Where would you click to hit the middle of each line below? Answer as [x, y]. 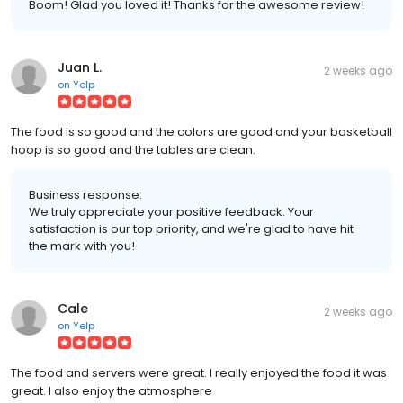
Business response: [85, 194]
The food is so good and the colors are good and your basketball [201, 131]
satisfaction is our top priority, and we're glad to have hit [191, 228]
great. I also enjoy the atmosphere [112, 390]
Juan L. [80, 67]
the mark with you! [82, 246]
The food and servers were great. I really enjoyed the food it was [199, 372]
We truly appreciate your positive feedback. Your [171, 211]
